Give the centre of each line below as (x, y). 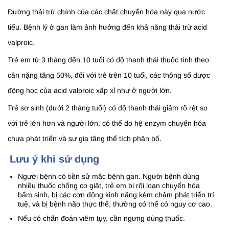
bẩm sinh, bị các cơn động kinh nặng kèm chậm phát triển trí (116, 195)
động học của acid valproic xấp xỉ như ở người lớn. (90, 91)
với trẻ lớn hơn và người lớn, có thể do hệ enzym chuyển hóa (107, 123)
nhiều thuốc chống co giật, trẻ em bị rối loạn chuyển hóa (109, 186)
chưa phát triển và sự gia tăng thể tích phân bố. (85, 139)
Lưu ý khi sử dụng (54, 159)
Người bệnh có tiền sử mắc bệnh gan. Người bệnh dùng (109, 177)
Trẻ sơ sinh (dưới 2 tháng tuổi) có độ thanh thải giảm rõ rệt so (108, 108)
